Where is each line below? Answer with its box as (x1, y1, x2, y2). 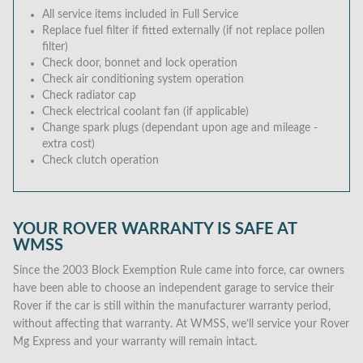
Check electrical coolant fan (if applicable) (42, 106, 249, 117)
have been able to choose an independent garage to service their (13, 283, 334, 294)
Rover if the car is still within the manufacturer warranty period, (13, 301, 331, 312)
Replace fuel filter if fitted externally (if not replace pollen (42, 25, 325, 36)
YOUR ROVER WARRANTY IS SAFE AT (13, 221, 297, 237)
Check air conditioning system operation (42, 74, 244, 85)
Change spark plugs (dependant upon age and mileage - (42, 122, 318, 134)
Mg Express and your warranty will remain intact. (13, 336, 257, 348)
